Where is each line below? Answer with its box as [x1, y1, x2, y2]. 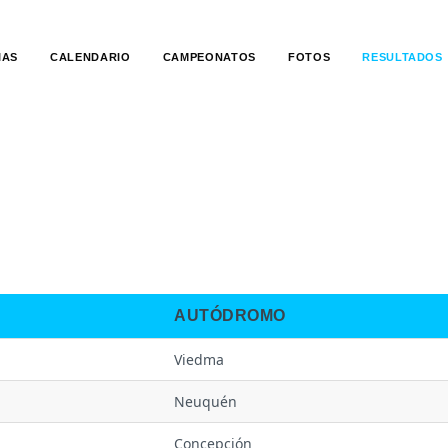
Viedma [174, 350, 224, 369]
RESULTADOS [362, 51, 443, 63]
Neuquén [174, 392, 237, 411]
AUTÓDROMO [174, 307, 286, 324]
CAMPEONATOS [162, 51, 256, 63]
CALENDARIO [50, 51, 131, 63]
